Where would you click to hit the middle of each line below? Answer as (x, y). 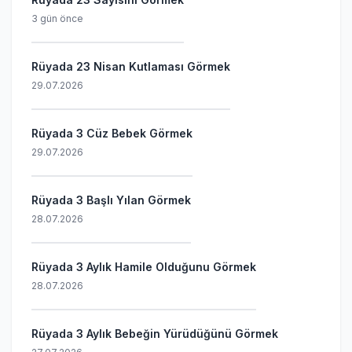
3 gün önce (57, 18)
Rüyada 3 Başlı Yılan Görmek (111, 200)
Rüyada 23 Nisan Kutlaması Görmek (131, 66)
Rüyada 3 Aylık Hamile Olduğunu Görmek (144, 267)
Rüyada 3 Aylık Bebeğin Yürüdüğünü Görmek (155, 334)
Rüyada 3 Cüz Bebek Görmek (112, 133)
